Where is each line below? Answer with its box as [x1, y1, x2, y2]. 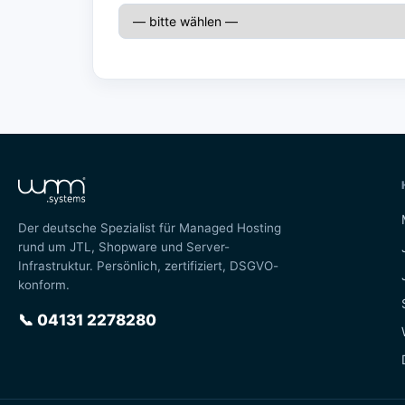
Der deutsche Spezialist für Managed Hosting [18, 221, 281, 235]
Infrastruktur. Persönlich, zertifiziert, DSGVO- [18, 259, 278, 273]
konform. [18, 278, 70, 292]
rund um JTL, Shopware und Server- [18, 240, 230, 254]
